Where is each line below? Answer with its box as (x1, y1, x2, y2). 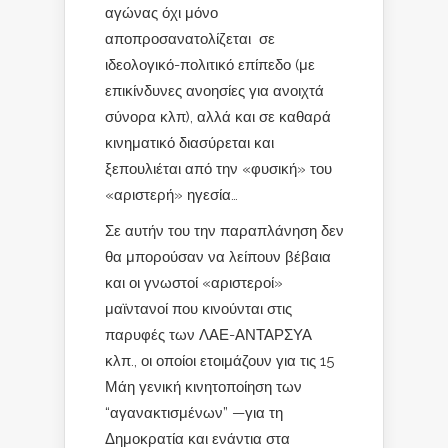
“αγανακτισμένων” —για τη (105, 404, 283, 421)
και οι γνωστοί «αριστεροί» (105, 274, 283, 291)
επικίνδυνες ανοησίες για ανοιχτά (105, 82, 324, 99)
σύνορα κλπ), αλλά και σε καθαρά (105, 108, 331, 125)
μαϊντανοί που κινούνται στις (105, 300, 292, 317)
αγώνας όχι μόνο (105, 4, 218, 21)
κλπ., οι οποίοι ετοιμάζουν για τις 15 (105, 352, 334, 369)
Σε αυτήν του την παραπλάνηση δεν (105, 222, 344, 239)
